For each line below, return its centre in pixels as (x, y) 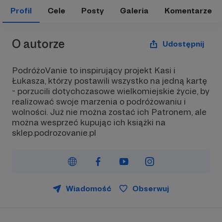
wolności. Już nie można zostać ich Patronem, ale (109, 112)
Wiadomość (89, 189)
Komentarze (188, 11)
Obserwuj (151, 189)
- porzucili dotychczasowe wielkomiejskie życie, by (111, 91)
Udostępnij (183, 44)
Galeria (134, 11)
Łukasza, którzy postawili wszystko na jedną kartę (110, 81)
